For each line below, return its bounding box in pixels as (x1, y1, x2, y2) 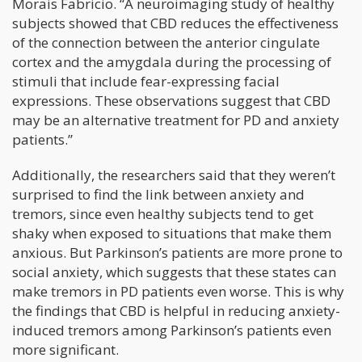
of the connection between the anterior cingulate (12, 32, 320, 52)
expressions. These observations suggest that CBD (12, 90, 330, 110)
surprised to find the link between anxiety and (12, 184, 305, 204)
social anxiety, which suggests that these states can (12, 262, 336, 281)
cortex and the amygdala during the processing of (12, 52, 331, 71)
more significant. (12, 339, 119, 359)
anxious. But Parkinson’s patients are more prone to (12, 242, 343, 262)
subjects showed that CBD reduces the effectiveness (12, 13, 339, 32)
